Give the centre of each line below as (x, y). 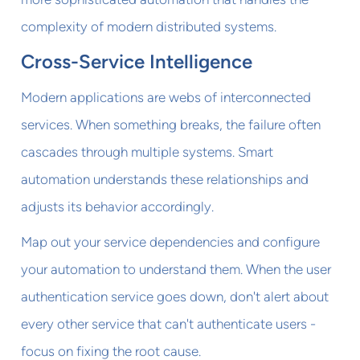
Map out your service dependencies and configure (171, 241)
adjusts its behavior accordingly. (118, 206)
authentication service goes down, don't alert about (175, 296)
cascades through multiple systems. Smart (147, 151)
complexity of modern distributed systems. (149, 26)
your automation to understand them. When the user (176, 269)
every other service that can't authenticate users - (169, 323)
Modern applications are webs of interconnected (166, 97)
